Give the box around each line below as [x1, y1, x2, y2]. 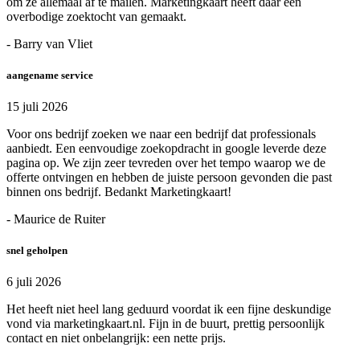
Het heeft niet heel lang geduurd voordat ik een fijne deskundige [6, 302, 331, 317]
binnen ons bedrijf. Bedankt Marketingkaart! [6, 185, 231, 199]
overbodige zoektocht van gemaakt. [6, 9, 186, 23]
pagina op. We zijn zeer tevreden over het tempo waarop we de [6, 156, 325, 170]
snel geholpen [6, 244, 67, 257]
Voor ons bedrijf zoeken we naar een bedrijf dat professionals [6, 127, 316, 141]
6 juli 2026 [6, 275, 61, 289]
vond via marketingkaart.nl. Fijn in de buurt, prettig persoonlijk [6, 317, 325, 331]
